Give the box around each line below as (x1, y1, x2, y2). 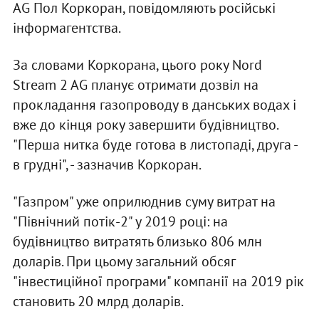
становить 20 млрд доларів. (12, 292, 184, 311)
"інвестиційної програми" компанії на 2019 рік (12, 272, 304, 291)
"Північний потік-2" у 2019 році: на (12, 212, 228, 231)
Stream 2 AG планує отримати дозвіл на (12, 75, 258, 95)
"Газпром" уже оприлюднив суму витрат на (12, 192, 276, 211)
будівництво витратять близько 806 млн (12, 232, 262, 251)
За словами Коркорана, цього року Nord (12, 56, 262, 75)
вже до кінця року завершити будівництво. (12, 115, 278, 135)
